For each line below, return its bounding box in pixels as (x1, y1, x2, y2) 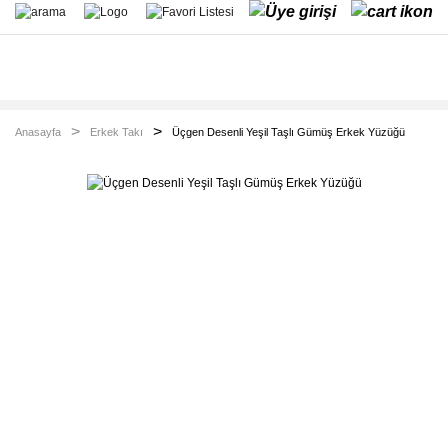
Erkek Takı (90, 126, 143, 138)
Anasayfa (15, 126, 61, 138)
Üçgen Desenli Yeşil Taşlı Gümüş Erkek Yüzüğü (172, 126, 405, 138)
